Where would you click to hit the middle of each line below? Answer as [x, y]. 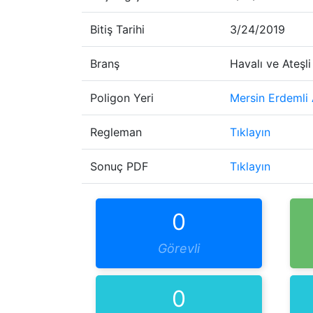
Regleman [116, 132]
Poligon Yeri [122, 98]
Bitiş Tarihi [117, 29]
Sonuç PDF [119, 166]
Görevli [179, 248]
